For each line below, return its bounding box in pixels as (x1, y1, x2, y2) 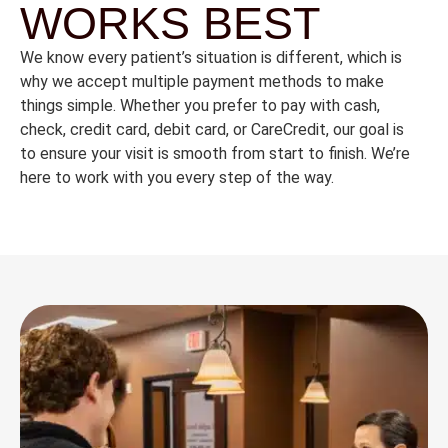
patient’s (131, 48, 196, 68)
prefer (213, 96, 261, 116)
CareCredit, (251, 120, 333, 140)
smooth (173, 144, 231, 164)
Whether (120, 96, 184, 116)
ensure (40, 144, 91, 164)
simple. (67, 96, 120, 116)
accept (77, 72, 132, 92)
